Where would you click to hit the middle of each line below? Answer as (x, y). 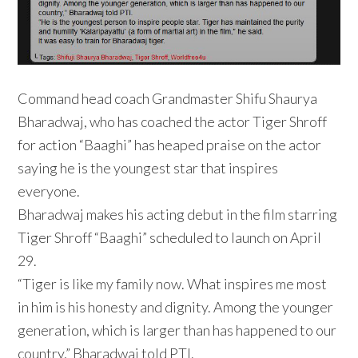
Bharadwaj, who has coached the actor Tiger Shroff (173, 121)
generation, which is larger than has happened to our (177, 330)
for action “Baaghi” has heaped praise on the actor (170, 144)
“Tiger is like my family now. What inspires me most (173, 283)
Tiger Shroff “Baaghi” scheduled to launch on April (170, 237)
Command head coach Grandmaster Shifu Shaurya (168, 98)
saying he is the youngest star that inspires (148, 167)
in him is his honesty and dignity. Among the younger (176, 306)
